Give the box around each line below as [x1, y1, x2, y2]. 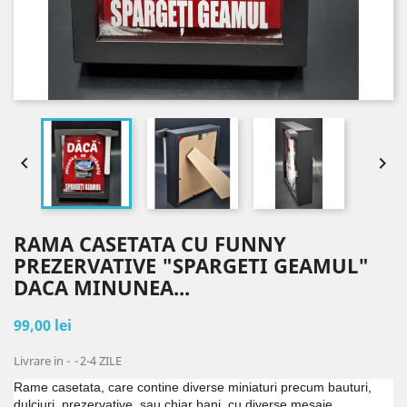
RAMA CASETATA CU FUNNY [14, 230, 286, 257]
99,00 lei [14, 315, 72, 335]
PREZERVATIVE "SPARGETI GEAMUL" [14, 252, 369, 279]
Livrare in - [14, 352, 73, 369]
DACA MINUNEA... [14, 273, 190, 301]
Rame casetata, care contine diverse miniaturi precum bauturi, [14, 380, 372, 394]
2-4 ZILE [80, 352, 122, 369]
